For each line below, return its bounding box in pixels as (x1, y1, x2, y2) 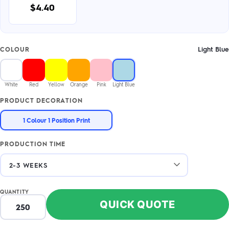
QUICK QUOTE (100, 198, 175, 211)
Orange (70, 81, 88, 87)
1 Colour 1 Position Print (22, 116, 90, 124)
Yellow (48, 81, 64, 87)
